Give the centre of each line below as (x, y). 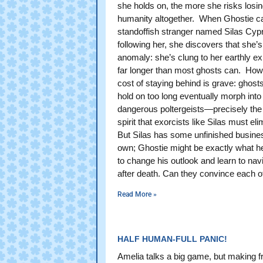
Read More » (137, 194)
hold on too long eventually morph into (189, 96)
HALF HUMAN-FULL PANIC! (172, 239)
